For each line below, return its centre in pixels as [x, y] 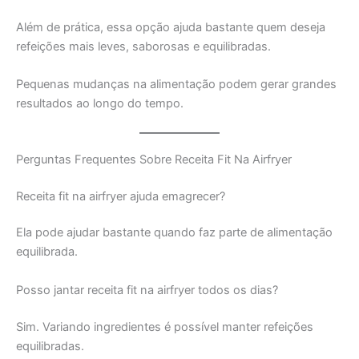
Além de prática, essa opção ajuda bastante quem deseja [171, 28]
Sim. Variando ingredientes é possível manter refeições [165, 327]
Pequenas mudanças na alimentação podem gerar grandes [176, 85]
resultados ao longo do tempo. [100, 104]
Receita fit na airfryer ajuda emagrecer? [121, 196]
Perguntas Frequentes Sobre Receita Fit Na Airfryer [154, 159]
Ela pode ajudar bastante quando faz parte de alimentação [174, 233]
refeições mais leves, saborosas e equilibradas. [143, 47]
